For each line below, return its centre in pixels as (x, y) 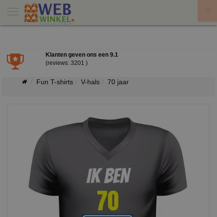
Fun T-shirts (55, 82)
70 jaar (118, 82)
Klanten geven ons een (77, 55)
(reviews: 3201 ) (66, 63)
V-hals (90, 82)
